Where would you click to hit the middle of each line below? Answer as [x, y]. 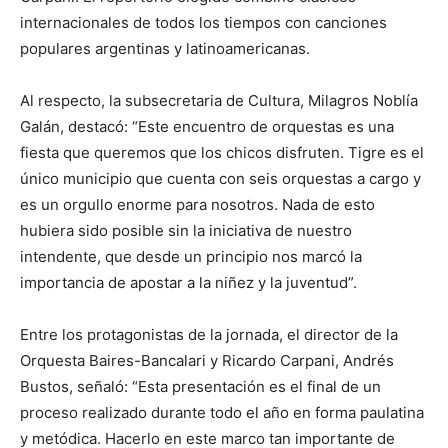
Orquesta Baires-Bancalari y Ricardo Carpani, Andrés [207, 360]
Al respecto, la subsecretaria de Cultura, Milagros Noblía [219, 100]
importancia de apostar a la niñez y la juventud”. [188, 282]
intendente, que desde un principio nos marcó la [191, 256]
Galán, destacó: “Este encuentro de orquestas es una [207, 126]
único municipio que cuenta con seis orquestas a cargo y [220, 178]
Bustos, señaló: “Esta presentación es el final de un [200, 386]
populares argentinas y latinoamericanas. [165, 48]
